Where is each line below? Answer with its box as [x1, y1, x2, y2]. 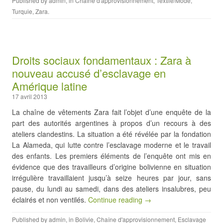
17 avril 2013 [12, 92, 47, 101]
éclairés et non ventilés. [12, 195, 88, 205]
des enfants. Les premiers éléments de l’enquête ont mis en [12, 151, 211, 161]
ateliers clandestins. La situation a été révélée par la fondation [12, 129, 211, 139]
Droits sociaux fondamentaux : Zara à [12, 52, 191, 68]
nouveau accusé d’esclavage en [12, 65, 166, 81]
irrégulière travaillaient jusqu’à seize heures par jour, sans [12, 173, 211, 183]
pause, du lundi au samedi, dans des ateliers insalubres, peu [12, 184, 211, 194]
